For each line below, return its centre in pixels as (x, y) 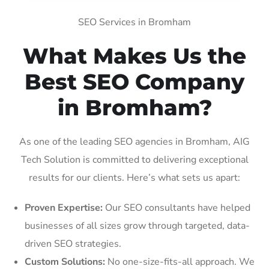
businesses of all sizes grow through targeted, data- (137, 225)
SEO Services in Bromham (134, 22)
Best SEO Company (134, 81)
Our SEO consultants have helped (177, 207)
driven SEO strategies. (73, 243)
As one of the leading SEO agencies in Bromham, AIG (134, 141)
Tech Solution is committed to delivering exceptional (134, 159)
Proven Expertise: (64, 207)
